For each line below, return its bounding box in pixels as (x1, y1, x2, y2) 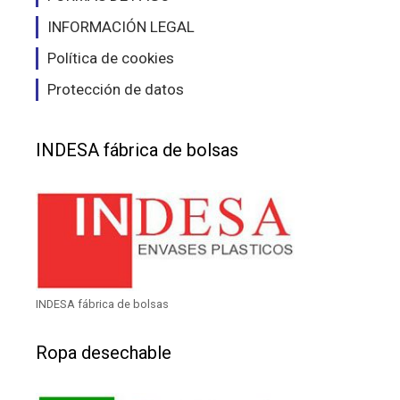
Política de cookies (47, 49, 174, 68)
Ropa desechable (36, 342, 171, 364)
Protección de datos (47, 80, 184, 99)
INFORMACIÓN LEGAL (47, 18, 195, 37)
